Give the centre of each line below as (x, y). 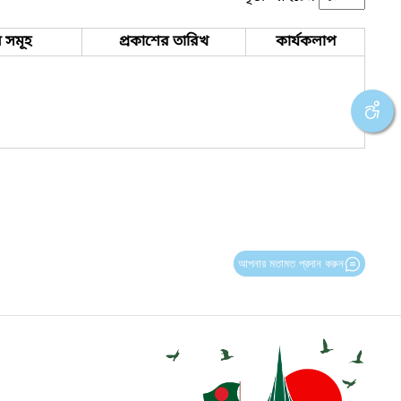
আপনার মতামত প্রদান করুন (290, 263)
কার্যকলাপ (305, 42)
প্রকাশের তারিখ (164, 42)
